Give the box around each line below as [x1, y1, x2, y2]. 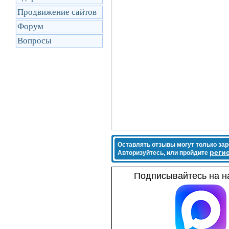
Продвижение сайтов [17, 7, 97, 17]
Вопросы [17, 36, 51, 45]
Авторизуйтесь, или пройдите [118, 149, 210, 156]
